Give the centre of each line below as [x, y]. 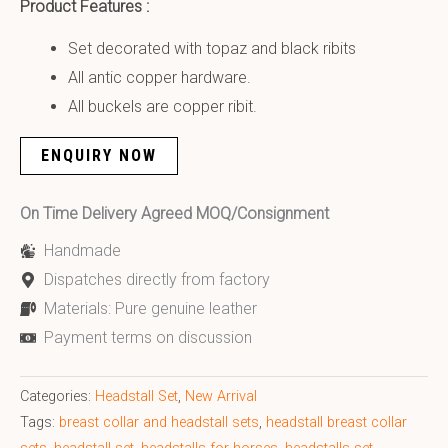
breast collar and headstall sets [159, 423]
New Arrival [221, 397]
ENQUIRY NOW [99, 156]
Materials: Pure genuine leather [150, 309]
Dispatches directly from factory [157, 280]
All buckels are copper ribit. [162, 107]
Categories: [57, 397]
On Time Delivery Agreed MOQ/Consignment [174, 214]
